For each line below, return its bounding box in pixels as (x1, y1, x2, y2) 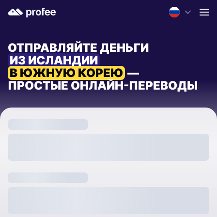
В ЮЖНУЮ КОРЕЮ (10, 66, 123, 80)
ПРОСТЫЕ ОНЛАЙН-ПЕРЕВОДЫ (8, 78, 198, 93)
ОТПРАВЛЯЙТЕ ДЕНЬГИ (8, 41, 149, 55)
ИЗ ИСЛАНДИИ (10, 53, 98, 67)
